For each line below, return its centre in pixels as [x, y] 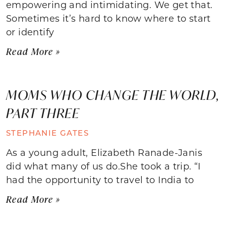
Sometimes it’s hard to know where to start [108, 18]
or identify [30, 32]
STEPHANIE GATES [47, 132]
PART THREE [43, 113]
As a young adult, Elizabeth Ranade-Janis [104, 152]
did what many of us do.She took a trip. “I [103, 166]
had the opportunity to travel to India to [100, 179]
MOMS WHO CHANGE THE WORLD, [113, 95]
